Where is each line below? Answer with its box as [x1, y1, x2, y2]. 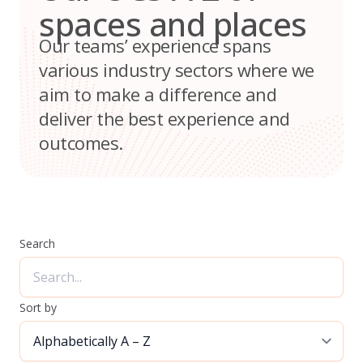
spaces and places [39, 2, 307, 47]
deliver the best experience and [39, 105, 290, 130]
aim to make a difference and [39, 81, 276, 106]
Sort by [19, 299, 57, 315]
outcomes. [39, 130, 123, 155]
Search [19, 235, 55, 251]
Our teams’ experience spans [39, 32, 271, 58]
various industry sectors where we [39, 57, 314, 82]
